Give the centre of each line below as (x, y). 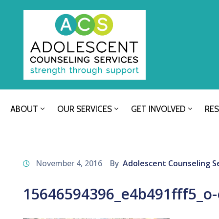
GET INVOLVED (158, 109)
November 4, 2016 (69, 164)
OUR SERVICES (85, 109)
